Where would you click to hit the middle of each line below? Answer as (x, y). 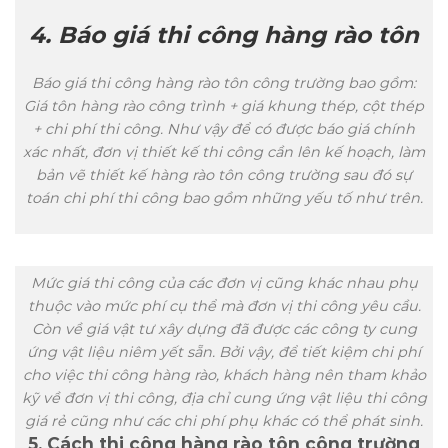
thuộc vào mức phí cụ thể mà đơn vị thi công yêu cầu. (224, 305)
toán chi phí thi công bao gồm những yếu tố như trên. (224, 197)
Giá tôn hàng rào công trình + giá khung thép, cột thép (224, 105)
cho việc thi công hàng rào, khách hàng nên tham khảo (224, 374)
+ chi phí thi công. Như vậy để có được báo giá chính (224, 128)
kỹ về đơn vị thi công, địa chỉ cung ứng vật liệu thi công (224, 397)
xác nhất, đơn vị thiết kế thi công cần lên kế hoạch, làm (224, 151)
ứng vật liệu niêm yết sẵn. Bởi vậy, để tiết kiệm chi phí (224, 351)
